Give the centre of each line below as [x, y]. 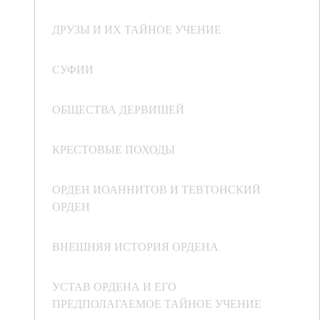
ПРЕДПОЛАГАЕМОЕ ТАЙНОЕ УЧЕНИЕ [157, 304]
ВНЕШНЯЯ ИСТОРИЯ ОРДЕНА [135, 246]
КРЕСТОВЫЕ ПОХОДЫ [114, 149]
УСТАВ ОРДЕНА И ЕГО [114, 286]
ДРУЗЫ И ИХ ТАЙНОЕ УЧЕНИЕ [137, 29]
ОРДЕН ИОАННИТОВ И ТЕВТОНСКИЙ [156, 189]
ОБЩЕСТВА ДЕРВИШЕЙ [118, 109]
